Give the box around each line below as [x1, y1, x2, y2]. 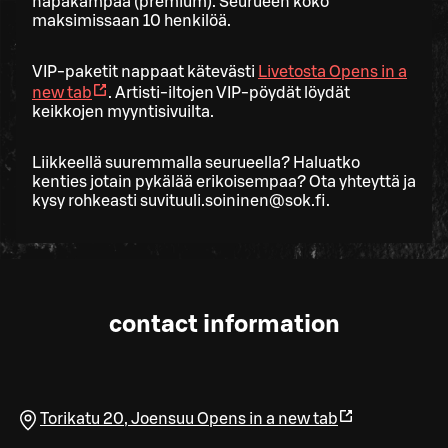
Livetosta [258, 64, 326, 81]
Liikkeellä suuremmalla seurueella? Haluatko [32, 155, 360, 172]
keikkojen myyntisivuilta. [32, 104, 214, 121]
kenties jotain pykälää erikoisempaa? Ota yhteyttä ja [32, 174, 416, 191]
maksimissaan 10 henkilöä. [32, 13, 231, 30]
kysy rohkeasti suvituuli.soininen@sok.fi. [32, 193, 330, 210]
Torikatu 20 [40, 410, 124, 427]
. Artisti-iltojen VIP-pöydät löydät [108, 85, 350, 102]
